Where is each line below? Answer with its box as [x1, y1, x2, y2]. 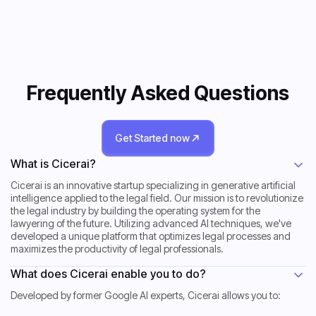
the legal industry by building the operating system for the [11, 205, 260, 217]
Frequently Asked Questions [27, 81, 289, 106]
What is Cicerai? [11, 157, 96, 171]
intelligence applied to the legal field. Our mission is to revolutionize [11, 192, 303, 205]
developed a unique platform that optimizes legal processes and [11, 230, 291, 243]
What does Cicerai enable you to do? [11, 267, 206, 281]
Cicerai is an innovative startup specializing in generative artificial [11, 179, 296, 192]
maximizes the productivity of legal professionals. [11, 243, 224, 255]
